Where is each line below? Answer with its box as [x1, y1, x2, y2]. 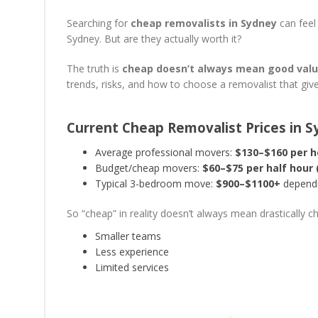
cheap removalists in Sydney [131, 16, 277, 30]
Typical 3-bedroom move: [95, 177, 216, 190]
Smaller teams [95, 229, 161, 243]
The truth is [67, 62, 122, 75]
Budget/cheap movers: [95, 161, 202, 175]
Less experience [95, 245, 169, 258]
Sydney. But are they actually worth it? [67, 32, 241, 45]
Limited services [95, 261, 169, 274]
